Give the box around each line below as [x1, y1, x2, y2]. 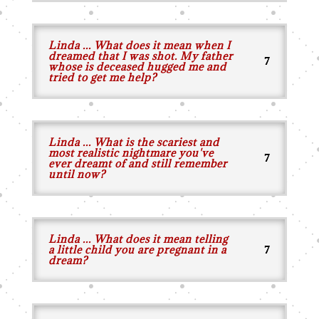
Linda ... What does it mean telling [48, 232, 228, 246]
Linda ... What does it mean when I [48, 38, 231, 52]
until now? [48, 167, 105, 181]
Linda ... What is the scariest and [48, 135, 219, 149]
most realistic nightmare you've [48, 146, 214, 159]
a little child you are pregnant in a [48, 243, 226, 256]
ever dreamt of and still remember [48, 157, 227, 170]
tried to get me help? [48, 70, 157, 84]
